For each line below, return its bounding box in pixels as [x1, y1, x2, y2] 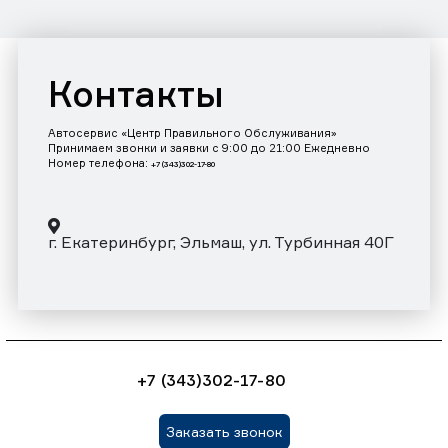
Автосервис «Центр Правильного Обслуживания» [48, 126, 337, 141]
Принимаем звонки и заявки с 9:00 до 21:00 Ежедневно [48, 141, 370, 156]
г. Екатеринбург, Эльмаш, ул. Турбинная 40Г [48, 232, 394, 253]
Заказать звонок [165, 423, 283, 441]
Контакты [48, 72, 224, 117]
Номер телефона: [48, 156, 151, 171]
